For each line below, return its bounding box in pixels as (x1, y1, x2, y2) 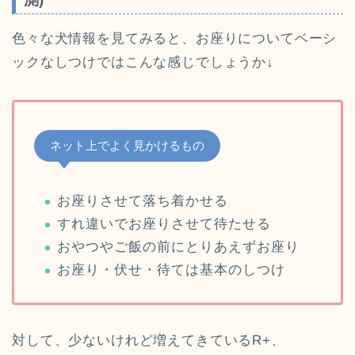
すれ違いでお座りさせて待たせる (57, 216, 271, 232)
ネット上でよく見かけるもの (50, 138, 204, 152)
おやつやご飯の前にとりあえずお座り (57, 239, 300, 255)
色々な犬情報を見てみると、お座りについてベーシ (12, 30, 338, 46)
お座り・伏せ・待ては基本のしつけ (57, 261, 285, 277)
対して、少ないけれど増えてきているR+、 (12, 332, 285, 348)
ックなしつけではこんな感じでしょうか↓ (12, 54, 274, 70)
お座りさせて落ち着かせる (57, 193, 228, 209)
